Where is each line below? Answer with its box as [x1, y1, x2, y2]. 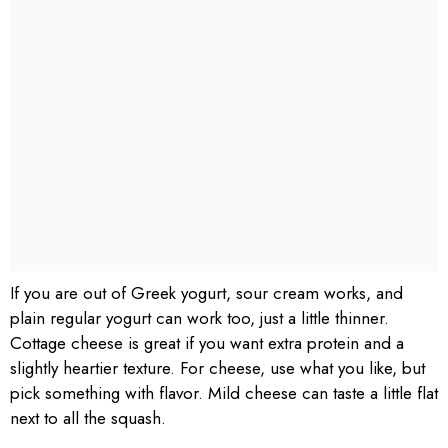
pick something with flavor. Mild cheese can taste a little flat [10, 381, 438, 405]
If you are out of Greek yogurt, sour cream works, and [10, 281, 403, 305]
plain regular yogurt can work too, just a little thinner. [10, 306, 389, 330]
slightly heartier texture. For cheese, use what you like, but [10, 356, 425, 380]
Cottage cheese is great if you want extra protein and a [10, 331, 404, 355]
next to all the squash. [10, 406, 166, 430]
